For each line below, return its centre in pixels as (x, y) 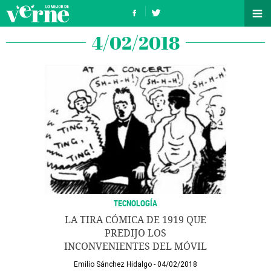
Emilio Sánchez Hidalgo (113, 264)
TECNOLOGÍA (135, 203)
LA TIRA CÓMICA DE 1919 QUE (135, 220)
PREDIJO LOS (135, 233)
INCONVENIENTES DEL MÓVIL (135, 247)
